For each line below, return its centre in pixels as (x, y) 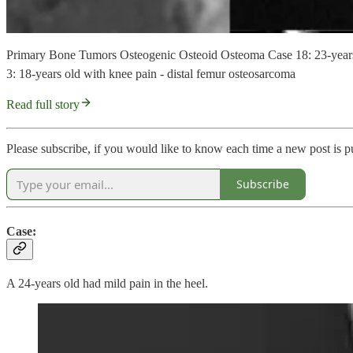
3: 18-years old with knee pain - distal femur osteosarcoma (151, 73)
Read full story (43, 104)
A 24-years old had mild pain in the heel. (107, 284)
